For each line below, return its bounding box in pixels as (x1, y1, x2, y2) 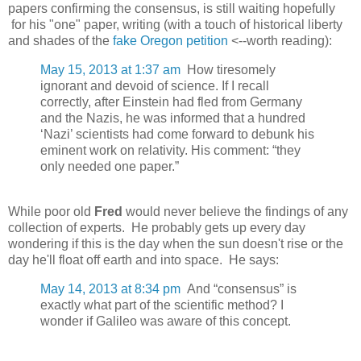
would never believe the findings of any (122, 204, 348, 218)
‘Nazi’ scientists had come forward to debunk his (40, 127, 314, 142)
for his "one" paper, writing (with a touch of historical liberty (8, 18, 342, 32)
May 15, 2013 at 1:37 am (40, 63, 180, 77)
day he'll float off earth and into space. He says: (8, 252, 279, 267)
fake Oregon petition (113, 34, 228, 48)
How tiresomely (180, 63, 276, 77)
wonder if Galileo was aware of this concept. (40, 313, 291, 328)
